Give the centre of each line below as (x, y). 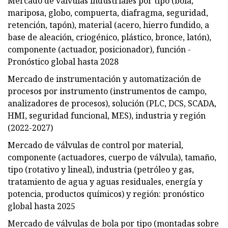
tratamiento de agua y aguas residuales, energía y (105, 181)
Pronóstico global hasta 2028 (63, 61)
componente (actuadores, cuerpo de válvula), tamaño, (112, 157)
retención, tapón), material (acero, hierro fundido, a (108, 25)
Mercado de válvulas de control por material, (95, 145)
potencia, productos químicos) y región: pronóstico (106, 194)
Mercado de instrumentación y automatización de (104, 79)
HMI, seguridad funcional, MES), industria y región (107, 115)
